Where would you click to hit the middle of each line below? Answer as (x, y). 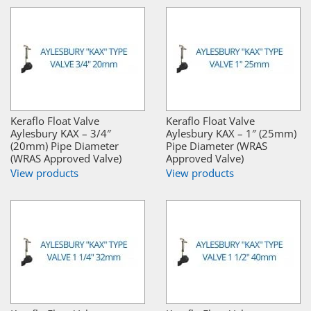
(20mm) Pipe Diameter (65, 146)
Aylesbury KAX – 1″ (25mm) (231, 134)
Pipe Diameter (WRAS (217, 146)
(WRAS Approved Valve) (66, 159)
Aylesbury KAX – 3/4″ (61, 134)
